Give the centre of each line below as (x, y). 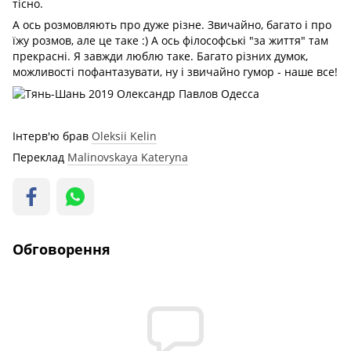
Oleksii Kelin (124, 136)
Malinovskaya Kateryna (128, 157)
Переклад (40, 157)
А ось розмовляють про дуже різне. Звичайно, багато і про (172, 25)
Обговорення (62, 250)
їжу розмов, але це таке (77, 41)
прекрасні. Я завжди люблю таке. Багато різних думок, (160, 56)
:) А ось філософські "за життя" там (235, 41)
